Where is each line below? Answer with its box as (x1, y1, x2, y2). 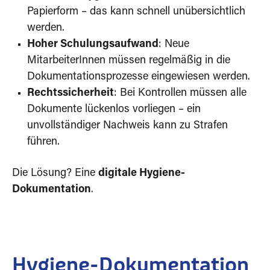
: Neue (159, 39, 189, 50)
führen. (27, 136, 60, 148)
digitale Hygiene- (98, 168, 185, 179)
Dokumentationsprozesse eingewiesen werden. (27, 71, 250, 83)
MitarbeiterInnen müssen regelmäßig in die (27, 55, 230, 66)
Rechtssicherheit (27, 87, 114, 99)
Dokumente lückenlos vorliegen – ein (27, 104, 201, 115)
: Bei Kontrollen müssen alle (114, 87, 246, 99)
